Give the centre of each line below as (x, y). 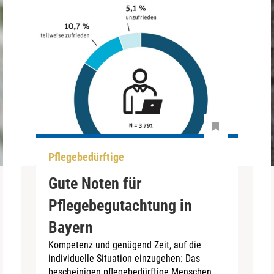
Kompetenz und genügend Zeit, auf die (125, 245)
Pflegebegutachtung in (120, 205)
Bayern (71, 227)
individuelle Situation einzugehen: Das (124, 258)
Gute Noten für (95, 183)
